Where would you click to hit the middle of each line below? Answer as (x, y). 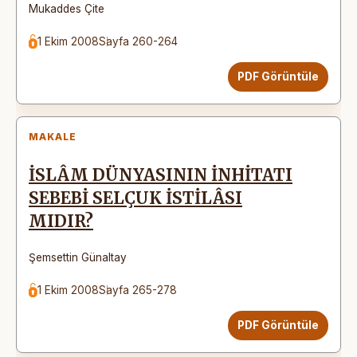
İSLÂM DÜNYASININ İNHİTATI (161, 175)
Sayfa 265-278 (138, 290)
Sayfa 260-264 (139, 41)
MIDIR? (61, 221)
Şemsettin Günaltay (78, 257)
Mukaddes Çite (67, 8)
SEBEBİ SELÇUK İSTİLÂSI (135, 198)
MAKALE (53, 136)
